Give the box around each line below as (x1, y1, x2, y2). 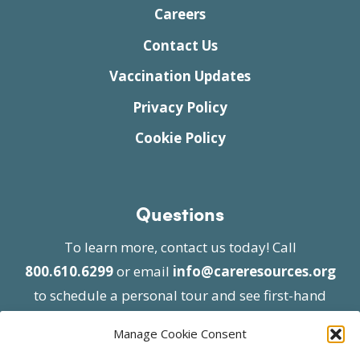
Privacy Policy (133, 97, 227, 117)
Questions (136, 199, 224, 227)
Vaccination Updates (109, 67, 251, 86)
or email (112, 262, 173, 281)
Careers (154, 5, 206, 24)
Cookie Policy (134, 129, 226, 148)
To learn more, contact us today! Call (63, 238, 297, 257)
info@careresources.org (172, 262, 336, 281)
